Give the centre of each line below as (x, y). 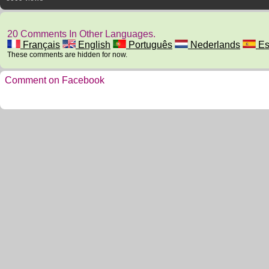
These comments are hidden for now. (67, 55)
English (93, 45)
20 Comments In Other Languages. (81, 34)
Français (40, 45)
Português (149, 45)
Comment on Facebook (55, 80)
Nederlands (214, 45)
